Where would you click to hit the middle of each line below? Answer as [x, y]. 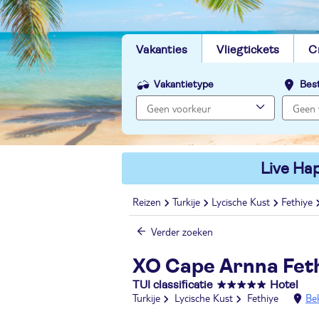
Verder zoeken [182, 231]
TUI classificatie [173, 285]
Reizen [147, 202]
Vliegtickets [248, 50]
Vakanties [162, 50]
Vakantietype [184, 85]
